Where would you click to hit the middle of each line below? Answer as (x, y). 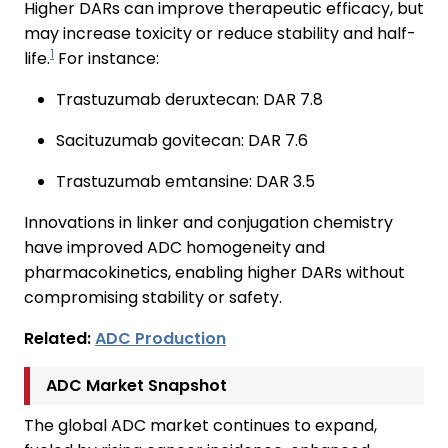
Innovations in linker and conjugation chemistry (208, 222)
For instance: (106, 58)
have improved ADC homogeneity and (174, 247)
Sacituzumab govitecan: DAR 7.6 (182, 140)
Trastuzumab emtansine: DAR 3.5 (185, 181)
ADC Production (160, 338)
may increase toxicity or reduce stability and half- (220, 33)
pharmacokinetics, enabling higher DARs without (214, 272)
